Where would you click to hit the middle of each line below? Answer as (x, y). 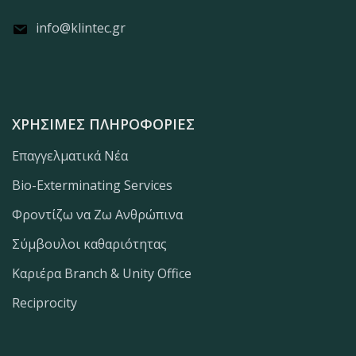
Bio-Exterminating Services (92, 186)
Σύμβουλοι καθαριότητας (89, 244)
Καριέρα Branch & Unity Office (102, 274)
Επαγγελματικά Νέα (70, 156)
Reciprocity (44, 303)
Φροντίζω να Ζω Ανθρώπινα (97, 215)
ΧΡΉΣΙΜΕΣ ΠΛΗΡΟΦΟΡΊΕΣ (103, 124)
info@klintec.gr (81, 27)
